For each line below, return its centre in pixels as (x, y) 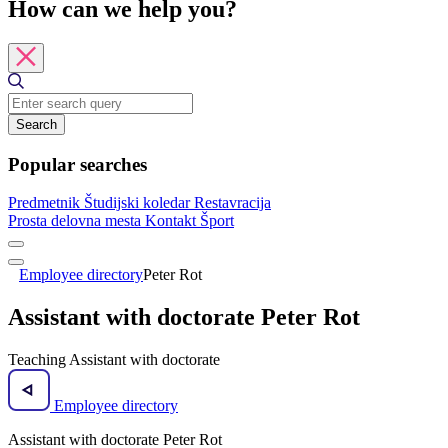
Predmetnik (46, 203)
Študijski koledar (139, 203)
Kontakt (172, 221)
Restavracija (232, 203)
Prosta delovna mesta (76, 221)
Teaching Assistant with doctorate (114, 360)
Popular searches (77, 164)
